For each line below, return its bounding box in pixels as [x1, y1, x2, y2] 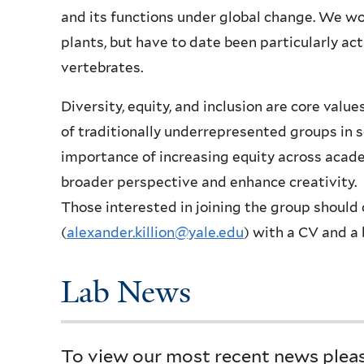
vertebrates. [61, 59, 143, 76]
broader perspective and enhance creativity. [61, 174, 357, 191]
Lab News [61, 272, 191, 313]
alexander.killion [67, 224, 175, 241]
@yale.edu [175, 224, 244, 241]
